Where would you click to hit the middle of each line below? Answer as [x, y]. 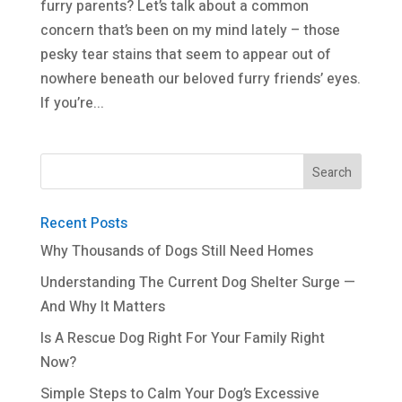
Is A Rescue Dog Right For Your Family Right [182, 339]
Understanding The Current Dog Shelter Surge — [197, 283]
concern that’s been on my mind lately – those [190, 31]
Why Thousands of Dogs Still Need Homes [176, 252]
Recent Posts [83, 224]
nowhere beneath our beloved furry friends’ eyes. [200, 79]
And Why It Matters [102, 307]
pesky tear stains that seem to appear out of [185, 55]
